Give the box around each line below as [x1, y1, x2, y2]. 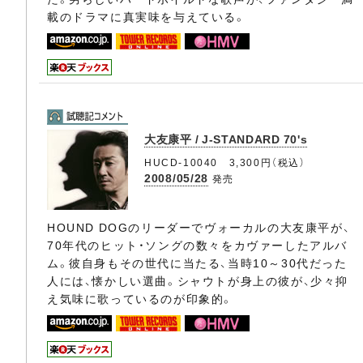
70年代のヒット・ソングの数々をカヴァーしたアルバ [47, 237, 348, 253]
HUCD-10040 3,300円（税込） [144, 155, 306, 169]
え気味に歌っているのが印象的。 [47, 290, 234, 306]
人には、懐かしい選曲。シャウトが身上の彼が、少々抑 [47, 272, 349, 288]
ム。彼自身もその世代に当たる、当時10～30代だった [47, 254, 348, 271]
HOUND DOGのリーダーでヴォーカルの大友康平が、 [47, 219, 351, 235]
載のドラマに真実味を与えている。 [47, 7, 246, 24]
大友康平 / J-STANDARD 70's [144, 130, 308, 147]
